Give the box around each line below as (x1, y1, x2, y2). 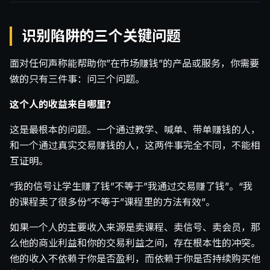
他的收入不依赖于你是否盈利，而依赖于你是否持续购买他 (10, 253, 260, 265)
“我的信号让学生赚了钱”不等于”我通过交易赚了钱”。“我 (10, 180, 253, 193)
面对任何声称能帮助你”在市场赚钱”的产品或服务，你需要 (10, 57, 259, 70)
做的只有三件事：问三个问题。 (10, 73, 145, 86)
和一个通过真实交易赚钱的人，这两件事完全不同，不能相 (10, 139, 260, 152)
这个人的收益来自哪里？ (10, 98, 116, 111)
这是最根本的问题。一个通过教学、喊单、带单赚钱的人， (10, 124, 260, 136)
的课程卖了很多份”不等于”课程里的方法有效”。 (10, 196, 215, 209)
